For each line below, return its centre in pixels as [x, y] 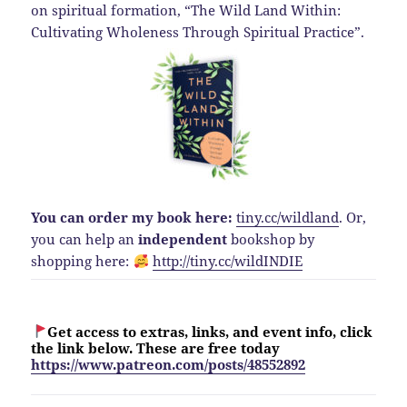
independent [183, 239]
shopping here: [82, 261]
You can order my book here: [132, 218]
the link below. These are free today [156, 347]
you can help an [85, 239]
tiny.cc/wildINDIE [246, 261]
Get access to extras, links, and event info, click [209, 331]
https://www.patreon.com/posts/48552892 [169, 364]
